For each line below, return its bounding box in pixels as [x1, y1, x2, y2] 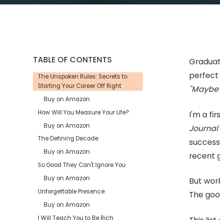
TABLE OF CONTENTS [33, 54, 112, 66]
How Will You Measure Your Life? [38, 108, 130, 116]
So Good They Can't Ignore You [38, 161, 126, 169]
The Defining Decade [38, 135, 99, 143]
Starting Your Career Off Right [38, 82, 122, 90]
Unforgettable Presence [38, 188, 105, 195]
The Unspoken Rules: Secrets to [38, 72, 128, 81]
